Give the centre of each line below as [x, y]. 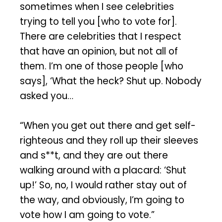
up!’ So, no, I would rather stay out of [103, 185]
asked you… [47, 96]
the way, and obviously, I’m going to [102, 200]
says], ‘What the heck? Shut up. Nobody [111, 81]
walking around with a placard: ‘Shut [103, 170]
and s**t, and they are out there [94, 156]
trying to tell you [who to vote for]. [98, 21]
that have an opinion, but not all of [99, 51]
